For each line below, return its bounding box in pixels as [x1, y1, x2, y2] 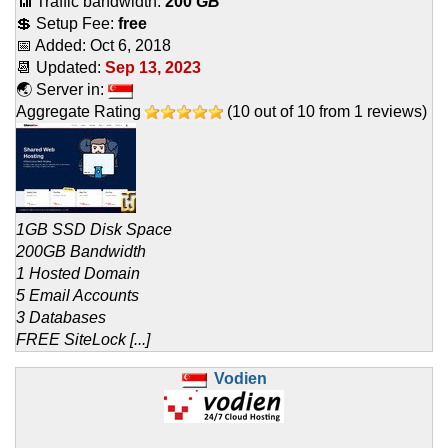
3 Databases [16, 309, 106, 327]
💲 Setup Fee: [16, 15, 118, 33]
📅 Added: [16, 37, 90, 55]
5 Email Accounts [16, 287, 139, 305]
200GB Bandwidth [16, 243, 146, 261]
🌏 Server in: [16, 81, 108, 99]
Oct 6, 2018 [90, 37, 171, 55]
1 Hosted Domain [16, 265, 140, 283]
